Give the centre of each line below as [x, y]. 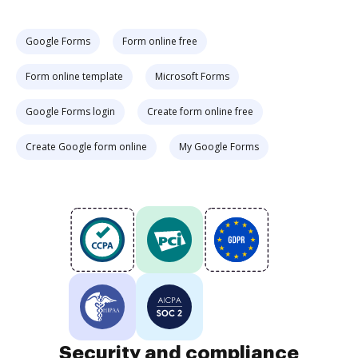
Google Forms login [70, 111]
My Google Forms [219, 147]
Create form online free [200, 111]
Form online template [74, 76]
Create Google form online [86, 147]
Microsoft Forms [192, 76]
